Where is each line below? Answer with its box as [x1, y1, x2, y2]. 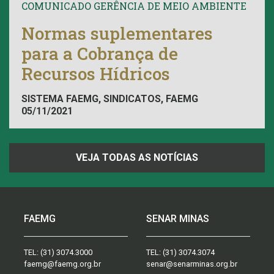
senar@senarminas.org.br [146, 259, 237, 269]
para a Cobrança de [21, 42, 178, 65]
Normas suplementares [21, 21, 213, 45]
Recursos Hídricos [21, 62, 170, 85]
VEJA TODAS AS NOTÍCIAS [76, 152, 198, 164]
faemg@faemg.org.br [24, 259, 101, 269]
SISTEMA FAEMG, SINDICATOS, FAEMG [21, 93, 198, 105]
